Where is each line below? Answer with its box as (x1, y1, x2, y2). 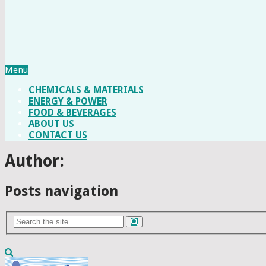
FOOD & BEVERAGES (28, 106, 116, 118)
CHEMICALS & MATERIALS (28, 84, 144, 96)
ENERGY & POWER (28, 95, 107, 107)
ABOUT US (28, 118, 74, 129)
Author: (5, 151, 64, 172)
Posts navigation (5, 183, 118, 200)
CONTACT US (28, 129, 87, 141)
